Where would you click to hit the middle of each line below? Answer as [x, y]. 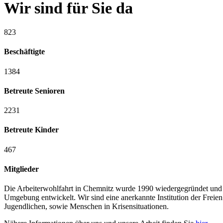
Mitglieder [21, 169]
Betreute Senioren [34, 91]
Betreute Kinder [31, 130]
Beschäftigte [24, 52]
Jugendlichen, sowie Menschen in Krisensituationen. [86, 207]
